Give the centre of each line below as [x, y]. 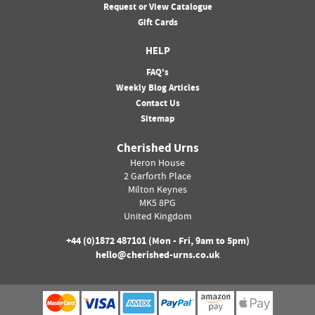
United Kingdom [157, 218]
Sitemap [157, 120]
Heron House [157, 164]
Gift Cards [157, 24]
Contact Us [157, 104]
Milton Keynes [157, 191]
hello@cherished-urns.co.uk [157, 256]
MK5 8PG [157, 204]
